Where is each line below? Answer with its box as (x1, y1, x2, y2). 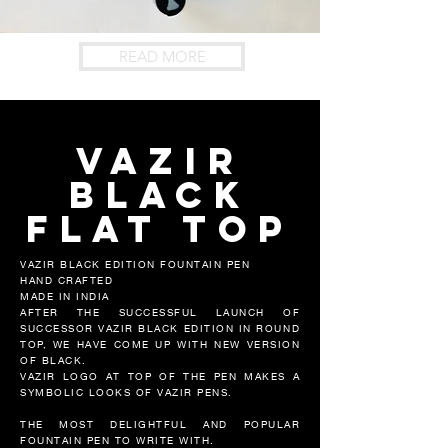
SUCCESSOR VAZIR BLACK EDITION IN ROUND (20, 322, 300, 335)
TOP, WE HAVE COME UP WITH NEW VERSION (20, 338, 300, 351)
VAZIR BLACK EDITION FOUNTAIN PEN (20, 258, 250, 271)
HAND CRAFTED (20, 274, 118, 287)
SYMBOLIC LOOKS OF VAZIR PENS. (20, 386, 233, 399)
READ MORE (118, 47, 206, 67)
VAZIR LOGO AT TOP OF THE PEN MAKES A (20, 370, 300, 383)
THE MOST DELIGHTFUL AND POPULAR (20, 418, 300, 431)
